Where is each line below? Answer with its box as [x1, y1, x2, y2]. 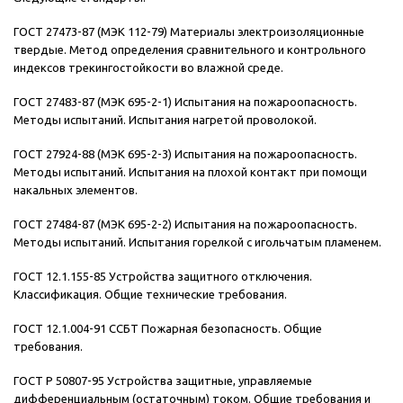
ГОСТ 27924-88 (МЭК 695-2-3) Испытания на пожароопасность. [13, 148, 357, 161]
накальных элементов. [13, 184, 138, 197]
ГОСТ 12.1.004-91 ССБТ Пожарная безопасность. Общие [13, 322, 322, 336]
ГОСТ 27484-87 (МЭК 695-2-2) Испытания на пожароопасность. [13, 218, 357, 231]
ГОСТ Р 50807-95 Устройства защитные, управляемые [13, 374, 312, 388]
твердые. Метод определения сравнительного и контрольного [13, 43, 366, 57]
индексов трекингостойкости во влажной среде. [13, 61, 283, 75]
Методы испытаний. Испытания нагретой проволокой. [13, 113, 317, 127]
